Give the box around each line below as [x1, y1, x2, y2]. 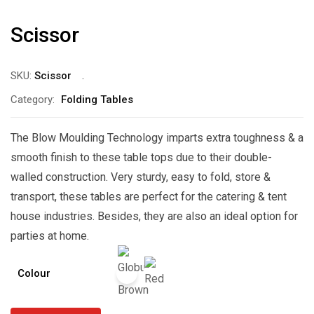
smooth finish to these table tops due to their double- [11, 151, 272, 164]
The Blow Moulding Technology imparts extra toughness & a [11, 131, 303, 144]
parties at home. [11, 229, 89, 243]
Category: [11, 93, 55, 106]
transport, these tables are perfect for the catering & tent [11, 190, 287, 203]
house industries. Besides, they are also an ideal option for [11, 210, 298, 223]
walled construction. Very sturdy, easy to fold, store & [11, 170, 271, 184]
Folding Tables [61, 93, 133, 106]
